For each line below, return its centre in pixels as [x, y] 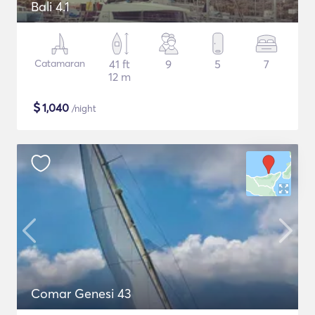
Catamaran [59, 63]
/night [83, 108]
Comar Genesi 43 [81, 294]
